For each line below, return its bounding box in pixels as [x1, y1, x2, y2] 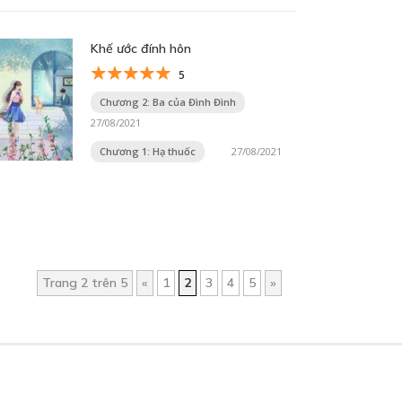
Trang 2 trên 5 [42, 274, 127, 291]
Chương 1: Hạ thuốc [100, 144, 196, 158]
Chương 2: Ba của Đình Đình [100, 94, 236, 109]
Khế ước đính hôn [91, 39, 191, 57]
